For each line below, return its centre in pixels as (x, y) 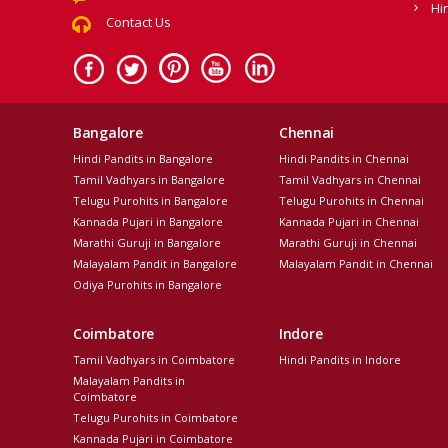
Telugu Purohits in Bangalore (150, 200)
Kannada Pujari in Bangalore (148, 221)
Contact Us (138, 21)
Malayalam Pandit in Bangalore (155, 263)
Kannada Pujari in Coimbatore (153, 438)
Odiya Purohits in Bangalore (147, 284)
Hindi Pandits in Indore (339, 359)
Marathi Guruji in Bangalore (147, 242)
